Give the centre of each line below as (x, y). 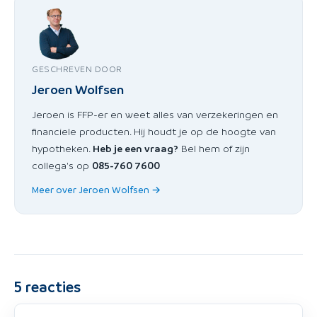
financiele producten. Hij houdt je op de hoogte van (154, 131)
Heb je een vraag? (136, 148)
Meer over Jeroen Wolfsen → (96, 189)
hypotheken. (62, 148)
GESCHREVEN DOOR (77, 68)
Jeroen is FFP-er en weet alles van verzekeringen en (155, 114)
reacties (51, 286)
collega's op (62, 165)
